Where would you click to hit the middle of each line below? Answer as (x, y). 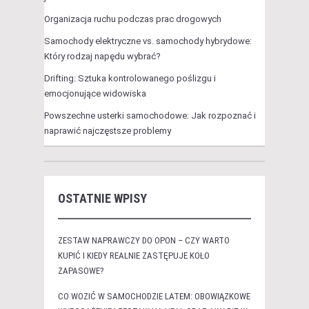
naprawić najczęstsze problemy (108, 131)
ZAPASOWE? (81, 271)
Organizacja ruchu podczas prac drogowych (133, 19)
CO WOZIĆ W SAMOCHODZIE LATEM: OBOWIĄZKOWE (154, 297)
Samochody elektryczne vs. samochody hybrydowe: (148, 41)
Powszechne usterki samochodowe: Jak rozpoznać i (150, 116)
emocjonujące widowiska (95, 94)
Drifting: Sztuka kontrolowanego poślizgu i (130, 79)
